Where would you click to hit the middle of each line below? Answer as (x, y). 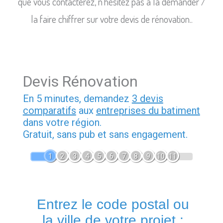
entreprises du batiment (148, 111)
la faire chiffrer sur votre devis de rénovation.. (111, 19)
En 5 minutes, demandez (77, 99)
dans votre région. (62, 123)
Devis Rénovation (80, 82)
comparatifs (49, 111)
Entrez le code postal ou (113, 205)
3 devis (147, 99)
